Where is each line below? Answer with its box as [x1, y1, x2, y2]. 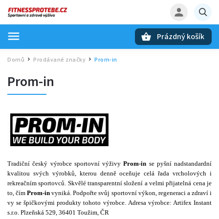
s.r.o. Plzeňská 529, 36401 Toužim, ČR [7, 209, 109, 217]
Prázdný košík [157, 31, 204, 42]
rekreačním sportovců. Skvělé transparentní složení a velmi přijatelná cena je [7, 179, 212, 187]
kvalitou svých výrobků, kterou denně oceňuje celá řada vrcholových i [7, 170, 212, 177]
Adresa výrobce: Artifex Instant [128, 199, 212, 207]
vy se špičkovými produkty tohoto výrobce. [7, 199, 128, 207]
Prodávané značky [33, 56, 86, 64]
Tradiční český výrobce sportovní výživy [7, 160, 121, 168]
